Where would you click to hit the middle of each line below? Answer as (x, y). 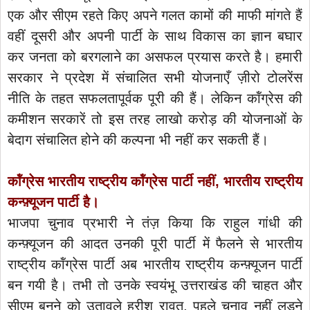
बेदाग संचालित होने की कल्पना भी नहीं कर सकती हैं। (138, 139)
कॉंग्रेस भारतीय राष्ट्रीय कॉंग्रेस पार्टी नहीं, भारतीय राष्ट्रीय (155, 181)
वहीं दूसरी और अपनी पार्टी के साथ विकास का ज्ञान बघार (155, 36)
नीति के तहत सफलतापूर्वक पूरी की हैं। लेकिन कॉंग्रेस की (155, 98)
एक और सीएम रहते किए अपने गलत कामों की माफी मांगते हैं (155, 15)
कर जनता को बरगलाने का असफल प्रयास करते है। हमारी (155, 56)
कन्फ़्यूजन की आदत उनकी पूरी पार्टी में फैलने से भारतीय (155, 243)
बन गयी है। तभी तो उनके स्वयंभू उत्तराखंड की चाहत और (155, 285)
